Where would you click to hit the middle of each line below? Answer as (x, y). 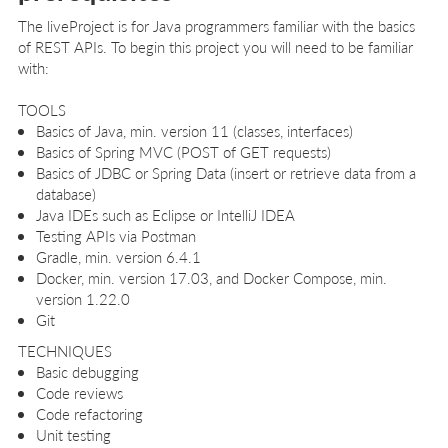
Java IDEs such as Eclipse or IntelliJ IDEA (165, 214)
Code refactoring (89, 414)
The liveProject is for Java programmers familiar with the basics (216, 25)
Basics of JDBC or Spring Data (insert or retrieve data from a (225, 172)
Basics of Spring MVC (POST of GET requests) (183, 151)
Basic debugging (87, 372)
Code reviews (79, 393)
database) (65, 193)
